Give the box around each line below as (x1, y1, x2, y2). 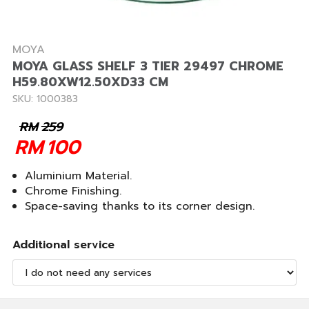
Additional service (12, 237, 114, 253)
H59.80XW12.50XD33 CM (12, 72, 168, 92)
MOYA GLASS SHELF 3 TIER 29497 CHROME (12, 57, 283, 76)
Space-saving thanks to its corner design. (25, 198, 255, 215)
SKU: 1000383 (12, 92, 78, 106)
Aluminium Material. (25, 168, 132, 184)
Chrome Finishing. (25, 183, 121, 199)
